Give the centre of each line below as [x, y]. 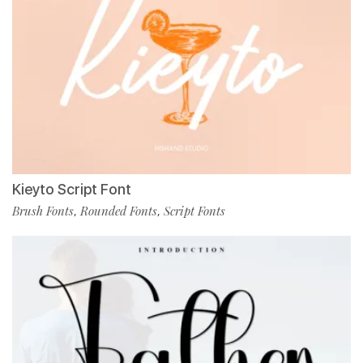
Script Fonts [194, 211]
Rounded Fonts [119, 211]
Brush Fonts [43, 211]
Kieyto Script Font [72, 190]
